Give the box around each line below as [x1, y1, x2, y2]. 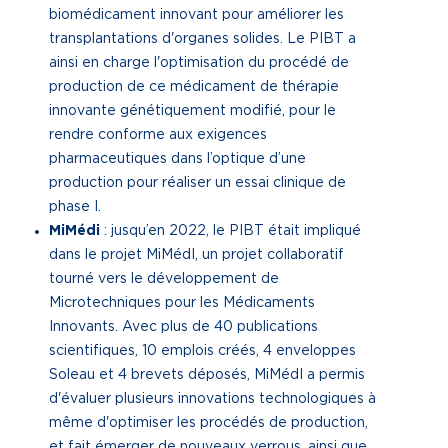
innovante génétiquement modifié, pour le [49, 104, 336, 118]
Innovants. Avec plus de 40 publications [49, 320, 318, 334]
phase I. [49, 200, 101, 214]
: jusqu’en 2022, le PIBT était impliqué [104, 224, 361, 238]
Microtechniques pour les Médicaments [49, 296, 315, 310]
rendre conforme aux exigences [49, 128, 267, 142]
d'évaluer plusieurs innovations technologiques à [49, 392, 376, 406]
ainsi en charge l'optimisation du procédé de [49, 56, 349, 70]
